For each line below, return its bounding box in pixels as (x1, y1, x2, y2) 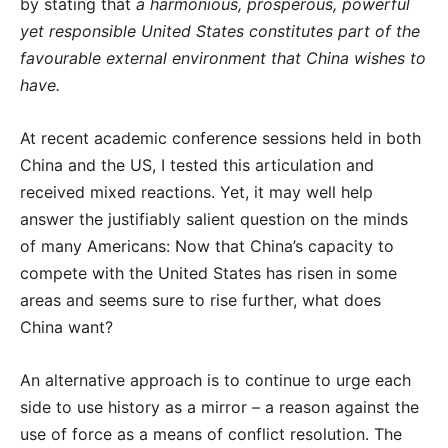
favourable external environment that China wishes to (20, 47, 426, 68)
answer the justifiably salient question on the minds (20, 208, 408, 229)
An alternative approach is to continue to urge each (20, 369, 411, 390)
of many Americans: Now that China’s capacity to (20, 235, 394, 256)
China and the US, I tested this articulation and (20, 154, 374, 175)
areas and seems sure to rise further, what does (20, 289, 381, 310)
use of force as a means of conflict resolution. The (20, 423, 402, 444)
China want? (20, 316, 113, 337)
